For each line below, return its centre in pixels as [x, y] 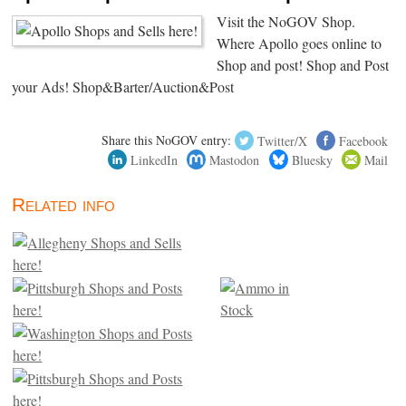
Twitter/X [282, 140]
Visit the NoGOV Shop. [286, 22]
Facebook [363, 140]
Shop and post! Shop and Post [303, 66]
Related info [64, 205]
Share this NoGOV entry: [167, 140]
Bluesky [312, 159]
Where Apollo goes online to [300, 44]
